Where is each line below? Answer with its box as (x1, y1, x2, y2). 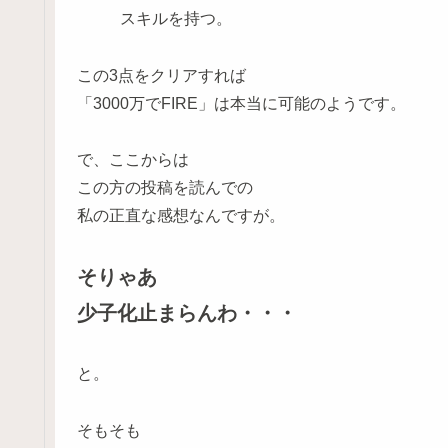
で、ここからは (77, 151, 189, 169)
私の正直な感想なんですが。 (77, 207, 285, 225)
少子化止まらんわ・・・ (77, 302, 297, 325)
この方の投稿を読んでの (77, 179, 253, 197)
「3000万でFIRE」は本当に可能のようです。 (77, 94, 406, 112)
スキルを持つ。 (120, 9, 233, 27)
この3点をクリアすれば (77, 66, 246, 84)
